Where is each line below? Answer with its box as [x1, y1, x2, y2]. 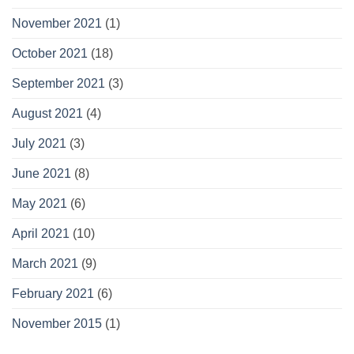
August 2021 [12, 107, 83, 121]
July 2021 [12, 137, 66, 151]
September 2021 [12, 77, 105, 91]
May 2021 [12, 197, 67, 211]
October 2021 [12, 47, 88, 61]
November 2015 [12, 317, 102, 331]
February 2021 [12, 287, 94, 301]
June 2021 [12, 167, 71, 181]
